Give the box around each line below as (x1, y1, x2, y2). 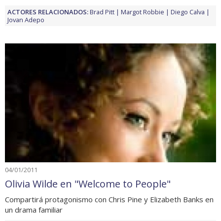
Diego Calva (171, 7, 205, 16)
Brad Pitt (90, 7, 114, 16)
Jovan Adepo (7, 15, 44, 24)
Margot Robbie (121, 7, 164, 16)
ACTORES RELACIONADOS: (7, 7, 88, 16)
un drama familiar (5, 204, 63, 215)
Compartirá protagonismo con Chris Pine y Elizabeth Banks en (5, 194, 214, 204)
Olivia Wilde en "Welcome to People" (5, 177, 171, 190)
